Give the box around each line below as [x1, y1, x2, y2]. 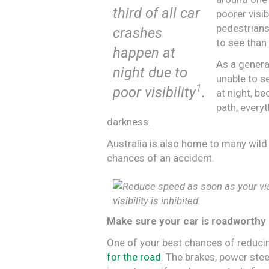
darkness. [107, 115, 151, 128]
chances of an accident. [107, 151, 214, 164]
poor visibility [113, 83, 196, 101]
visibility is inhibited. [113, 195, 201, 207]
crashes [113, 24, 162, 41]
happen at [113, 44, 175, 61]
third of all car [113, 4, 200, 22]
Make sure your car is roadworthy [107, 215, 266, 228]
